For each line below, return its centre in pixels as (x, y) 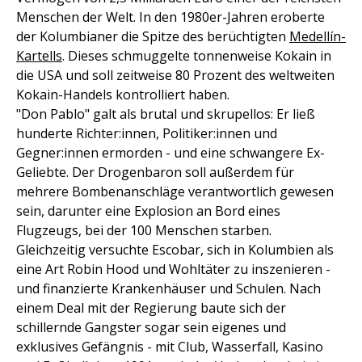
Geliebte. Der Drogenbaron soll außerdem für (155, 172)
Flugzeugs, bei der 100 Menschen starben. (144, 230)
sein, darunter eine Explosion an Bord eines (148, 211)
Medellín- (318, 36)
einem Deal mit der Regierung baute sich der (151, 308)
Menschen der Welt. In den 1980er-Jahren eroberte (170, 17)
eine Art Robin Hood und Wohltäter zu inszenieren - (173, 269)
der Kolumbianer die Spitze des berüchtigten (153, 36)
